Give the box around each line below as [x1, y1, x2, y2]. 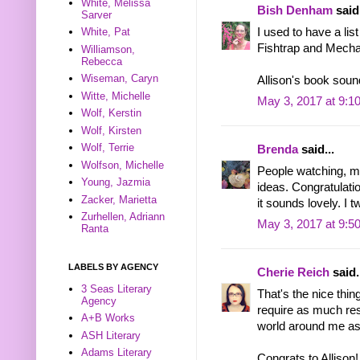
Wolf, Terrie [81, 141, 135, 154]
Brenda [257, 143, 298, 157]
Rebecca [81, 55, 123, 67]
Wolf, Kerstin [81, 107, 142, 120]
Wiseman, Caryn [81, 72, 159, 85]
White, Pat [81, 26, 131, 39]
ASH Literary [81, 329, 141, 342]
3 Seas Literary [81, 282, 153, 295]
